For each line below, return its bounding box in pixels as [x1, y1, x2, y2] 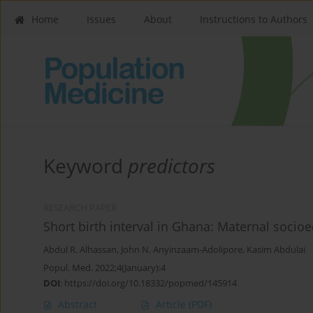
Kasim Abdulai [247, 244, 305, 256]
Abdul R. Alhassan [43, 244, 117, 256]
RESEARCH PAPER [43, 202, 117, 214]
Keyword [43, 152, 128, 180]
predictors [128, 152, 215, 180]
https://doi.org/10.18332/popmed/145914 [64, 277, 237, 290]
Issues [87, 13, 116, 26]
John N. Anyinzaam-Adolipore [121, 244, 242, 256]
